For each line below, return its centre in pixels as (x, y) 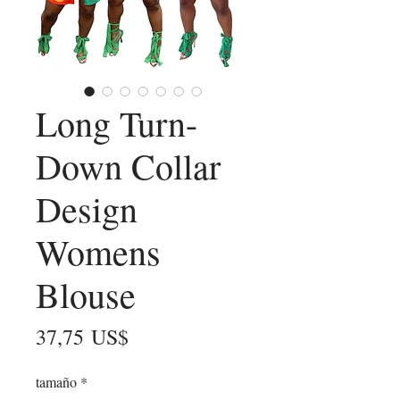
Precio (155, 336)
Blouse (86, 295)
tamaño (56, 382)
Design (87, 209)
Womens (98, 252)
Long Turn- (117, 123)
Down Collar (128, 166)
